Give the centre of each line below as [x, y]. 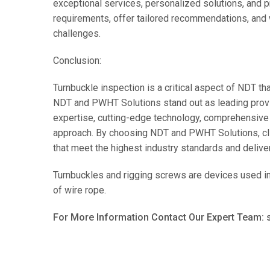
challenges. [77, 33]
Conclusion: [77, 61]
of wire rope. [79, 190]
